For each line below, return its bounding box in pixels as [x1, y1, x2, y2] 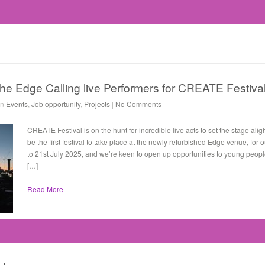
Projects [84, 99, 110, 109]
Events [6, 99, 28, 109]
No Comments [115, 99, 161, 109]
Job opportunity [31, 99, 80, 109]
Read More [27, 184, 63, 194]
